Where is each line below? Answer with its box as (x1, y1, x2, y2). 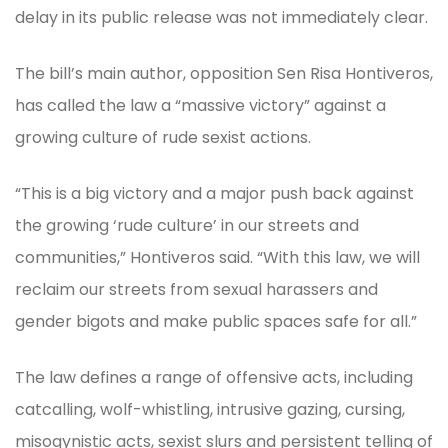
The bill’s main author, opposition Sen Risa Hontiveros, (15, 61, 433, 85)
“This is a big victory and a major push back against (15, 181, 414, 205)
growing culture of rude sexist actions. (15, 125, 311, 149)
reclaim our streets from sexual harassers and (15, 277, 378, 301)
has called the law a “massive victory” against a (15, 93, 386, 117)
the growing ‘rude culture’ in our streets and (15, 213, 359, 237)
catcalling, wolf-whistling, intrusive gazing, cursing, (15, 397, 405, 421)
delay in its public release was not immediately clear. (15, 5, 428, 29)
